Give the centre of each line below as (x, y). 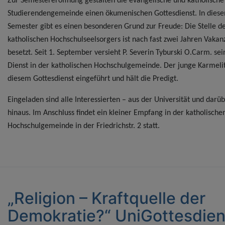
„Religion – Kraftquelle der (106, 198)
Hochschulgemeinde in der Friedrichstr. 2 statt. (84, 126)
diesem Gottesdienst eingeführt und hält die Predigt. (93, 79)
